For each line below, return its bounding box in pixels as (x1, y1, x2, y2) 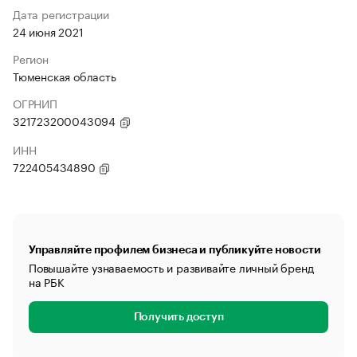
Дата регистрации (13, 5, 109, 22)
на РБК (29, 273, 65, 290)
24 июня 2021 (13, 22, 84, 40)
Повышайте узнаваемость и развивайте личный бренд (29, 258, 314, 276)
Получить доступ (133, 312, 224, 323)
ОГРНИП (13, 94, 57, 112)
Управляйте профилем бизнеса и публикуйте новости (29, 244, 321, 255)
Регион (13, 49, 49, 67)
